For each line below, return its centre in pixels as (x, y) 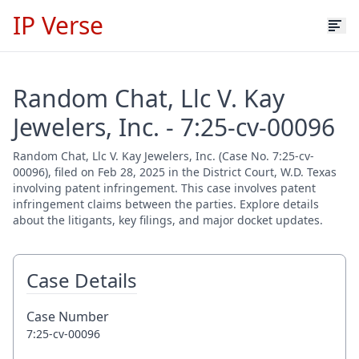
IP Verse (58, 25)
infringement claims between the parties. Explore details (166, 204)
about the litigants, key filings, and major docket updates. (168, 220)
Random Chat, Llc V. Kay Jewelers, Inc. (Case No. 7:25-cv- (163, 156)
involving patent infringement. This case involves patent (164, 188)
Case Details (82, 280)
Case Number (68, 317)
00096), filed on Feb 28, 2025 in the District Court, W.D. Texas (175, 172)
